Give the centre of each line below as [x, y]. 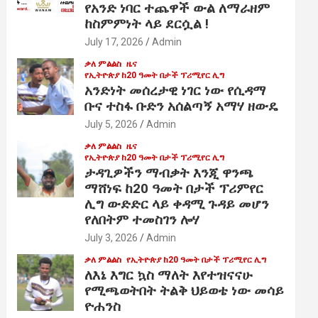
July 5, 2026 [111, 125]
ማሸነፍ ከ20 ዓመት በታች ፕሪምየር [174, 189]
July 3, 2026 [111, 238]
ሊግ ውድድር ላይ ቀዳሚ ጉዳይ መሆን [177, 204]
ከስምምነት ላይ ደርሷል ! [147, 24]
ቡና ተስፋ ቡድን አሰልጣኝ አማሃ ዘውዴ [182, 106]
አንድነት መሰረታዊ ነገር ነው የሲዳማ [176, 91]
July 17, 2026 [114, 42]
